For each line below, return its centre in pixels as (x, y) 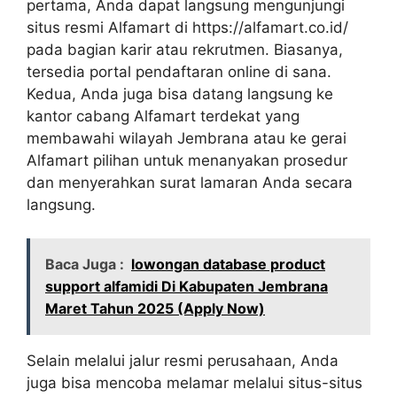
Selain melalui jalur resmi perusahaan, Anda (183, 361)
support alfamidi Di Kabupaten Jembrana (187, 287)
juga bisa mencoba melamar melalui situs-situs (195, 383)
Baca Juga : (85, 265)
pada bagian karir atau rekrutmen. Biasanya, (185, 49)
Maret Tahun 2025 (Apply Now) (155, 309)
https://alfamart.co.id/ (270, 27)
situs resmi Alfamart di (109, 27)
